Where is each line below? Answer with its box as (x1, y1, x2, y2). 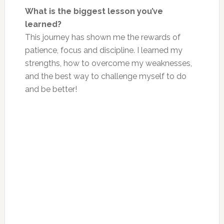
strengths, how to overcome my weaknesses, (24, 58, 192, 68)
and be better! (24, 84, 77, 94)
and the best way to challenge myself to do (24, 71, 186, 81)
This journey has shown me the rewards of (24, 32, 180, 42)
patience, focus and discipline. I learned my (24, 45, 182, 55)
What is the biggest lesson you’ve (24, 6, 163, 16)
